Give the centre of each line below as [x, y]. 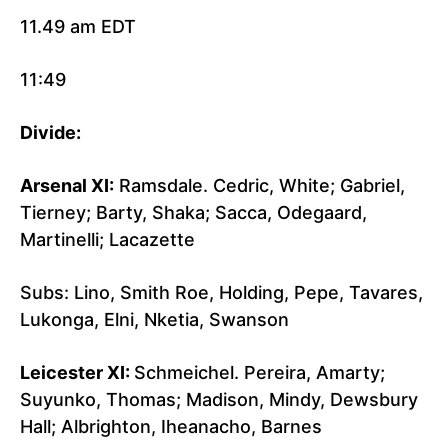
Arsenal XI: [67, 186]
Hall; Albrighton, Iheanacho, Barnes [171, 427]
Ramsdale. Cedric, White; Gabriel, [259, 186]
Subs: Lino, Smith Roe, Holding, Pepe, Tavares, [221, 293]
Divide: [50, 133]
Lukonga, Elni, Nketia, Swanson [154, 320]
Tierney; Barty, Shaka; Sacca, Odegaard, [193, 213]
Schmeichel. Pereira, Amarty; [259, 373]
